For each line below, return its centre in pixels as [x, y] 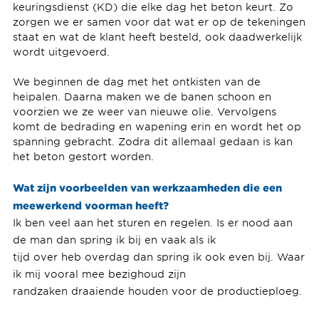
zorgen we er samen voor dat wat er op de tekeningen [159, 22]
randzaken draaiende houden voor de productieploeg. [157, 291]
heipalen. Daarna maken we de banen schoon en [142, 97]
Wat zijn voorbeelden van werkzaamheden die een [147, 188]
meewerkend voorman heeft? [92, 205]
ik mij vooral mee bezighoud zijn [101, 274]
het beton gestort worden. [87, 157]
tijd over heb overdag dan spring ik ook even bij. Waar [158, 257]
